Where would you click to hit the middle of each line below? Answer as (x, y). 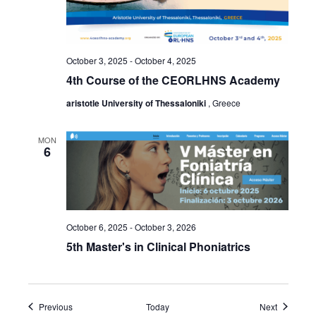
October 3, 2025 (97, 61)
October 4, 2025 (165, 61)
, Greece (224, 103)
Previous (55, 306)
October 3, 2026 (165, 226)
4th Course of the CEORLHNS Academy (173, 80)
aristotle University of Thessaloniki (137, 103)
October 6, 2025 (97, 226)
